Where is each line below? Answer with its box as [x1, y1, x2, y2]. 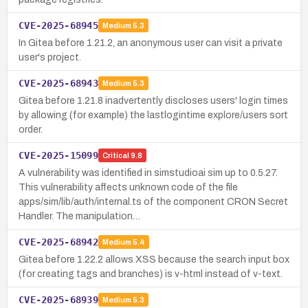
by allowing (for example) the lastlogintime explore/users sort [19, 109, 288, 120]
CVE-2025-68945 [19, 19, 98, 31]
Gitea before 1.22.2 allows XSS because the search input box [19, 254, 289, 265]
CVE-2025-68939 [19, 294, 98, 305]
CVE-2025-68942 [19, 236, 98, 247]
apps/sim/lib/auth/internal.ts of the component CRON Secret [19, 196, 288, 207]
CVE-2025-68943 [19, 77, 98, 89]
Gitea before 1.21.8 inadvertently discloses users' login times [19, 95, 288, 106]
